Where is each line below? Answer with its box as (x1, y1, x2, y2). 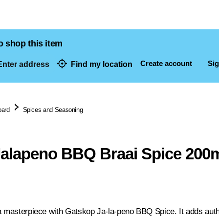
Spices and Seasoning (22, 106, 83, 113)
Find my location (71, 60, 132, 68)
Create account (140, 59, 192, 67)
